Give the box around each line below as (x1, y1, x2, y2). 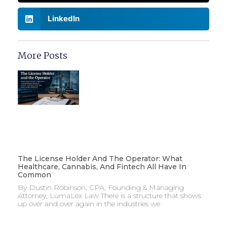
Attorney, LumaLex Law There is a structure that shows (18, 191, 201, 200)
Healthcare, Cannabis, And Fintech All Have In (18, 162, 186, 171)
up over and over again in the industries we (18, 199, 160, 208)
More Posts (18, 49, 67, 61)
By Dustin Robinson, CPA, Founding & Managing (18, 182, 184, 192)
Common (18, 170, 51, 179)
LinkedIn (47, 14, 80, 24)
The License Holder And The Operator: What (18, 154, 182, 163)
